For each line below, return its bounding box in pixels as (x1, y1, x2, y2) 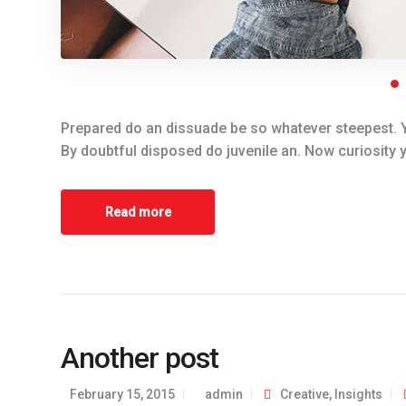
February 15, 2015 (70, 386, 175, 401)
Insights (334, 386, 382, 401)
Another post (61, 340, 219, 375)
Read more (104, 204, 171, 219)
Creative (280, 386, 329, 401)
